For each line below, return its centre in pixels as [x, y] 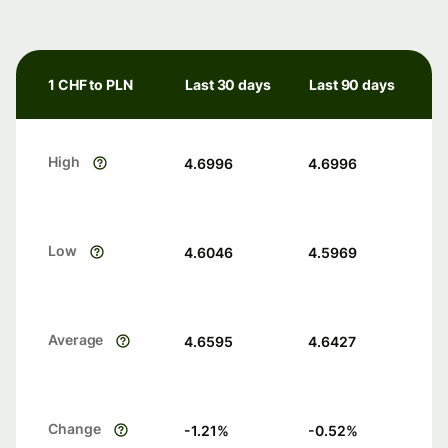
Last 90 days [352, 85]
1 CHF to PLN [90, 85]
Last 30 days [228, 85]
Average [76, 340]
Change [74, 429]
